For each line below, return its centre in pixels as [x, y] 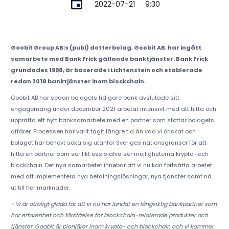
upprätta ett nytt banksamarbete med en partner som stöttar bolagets [112, 120]
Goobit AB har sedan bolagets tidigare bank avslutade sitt [95, 98]
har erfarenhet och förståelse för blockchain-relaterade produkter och [109, 215]
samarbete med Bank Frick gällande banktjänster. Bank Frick [109, 59]
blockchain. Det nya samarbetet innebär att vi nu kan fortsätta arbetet [111, 165]
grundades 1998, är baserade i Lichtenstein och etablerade [106, 70]
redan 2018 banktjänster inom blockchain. [78, 82]
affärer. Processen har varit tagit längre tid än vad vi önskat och [103, 132]
